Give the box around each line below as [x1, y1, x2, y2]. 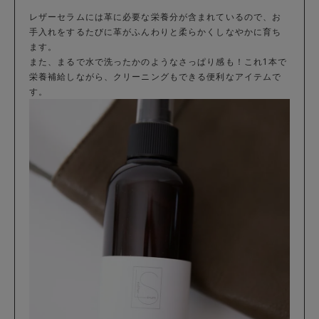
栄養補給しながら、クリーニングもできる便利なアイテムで [29, 70, 282, 83]
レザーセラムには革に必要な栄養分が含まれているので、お [29, 10, 282, 23]
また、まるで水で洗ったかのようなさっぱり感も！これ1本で [29, 55, 288, 68]
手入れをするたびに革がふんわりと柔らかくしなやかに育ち [29, 25, 282, 38]
